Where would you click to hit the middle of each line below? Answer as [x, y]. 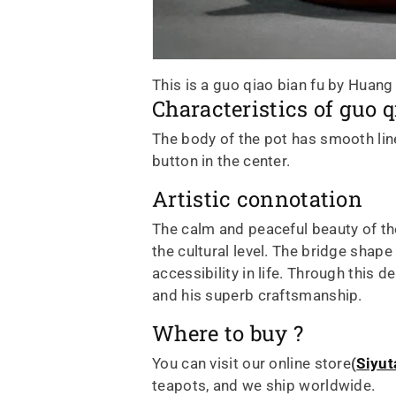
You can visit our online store [251, 363]
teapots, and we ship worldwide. [264, 385]
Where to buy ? [228, 333]
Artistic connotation [257, 198]
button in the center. [221, 160]
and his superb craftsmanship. [257, 295]
